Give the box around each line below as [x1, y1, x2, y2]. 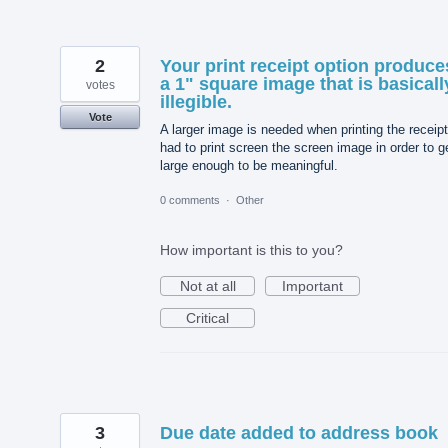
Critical [186, 310, 229, 327]
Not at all [179, 278, 236, 295]
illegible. [160, 92, 232, 113]
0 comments [160, 194, 220, 207]
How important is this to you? [160, 242, 343, 259]
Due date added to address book [160, 423, 438, 444]
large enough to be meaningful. [160, 158, 338, 174]
